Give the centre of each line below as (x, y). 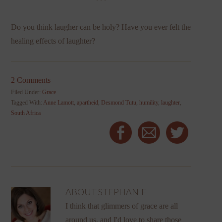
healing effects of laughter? (53, 41)
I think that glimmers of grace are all (122, 206)
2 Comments (31, 80)
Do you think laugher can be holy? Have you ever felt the (101, 27)
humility (149, 102)
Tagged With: (27, 102)
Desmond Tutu (119, 102)
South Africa (26, 113)
